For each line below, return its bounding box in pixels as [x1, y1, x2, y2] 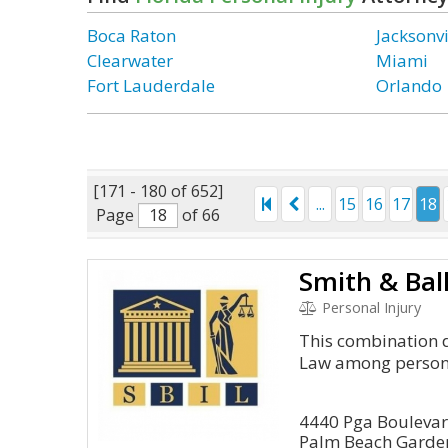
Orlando [376, 74, 443, 97]
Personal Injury [317, 298, 421, 317]
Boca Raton [87, 24, 176, 47]
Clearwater [87, 49, 173, 72]
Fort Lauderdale [87, 74, 215, 97]
